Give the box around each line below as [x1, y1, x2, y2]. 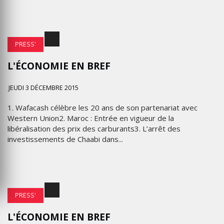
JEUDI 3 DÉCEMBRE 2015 [8, 83, 78, 92]
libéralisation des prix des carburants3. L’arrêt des [7, 123, 180, 133]
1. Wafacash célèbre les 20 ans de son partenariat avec [7, 102, 197, 112]
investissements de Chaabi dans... [7, 134, 123, 144]
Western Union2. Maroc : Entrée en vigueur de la [7, 113, 174, 123]
